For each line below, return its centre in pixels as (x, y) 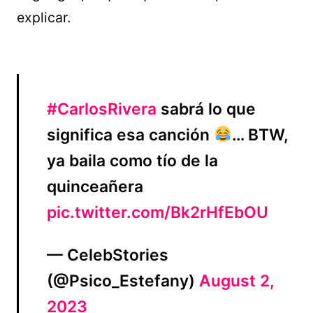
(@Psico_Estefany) (123, 281)
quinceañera (95, 187)
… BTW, (260, 135)
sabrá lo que (206, 109)
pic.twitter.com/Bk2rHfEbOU (158, 212)
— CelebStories (108, 255)
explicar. (44, 17)
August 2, (237, 281)
